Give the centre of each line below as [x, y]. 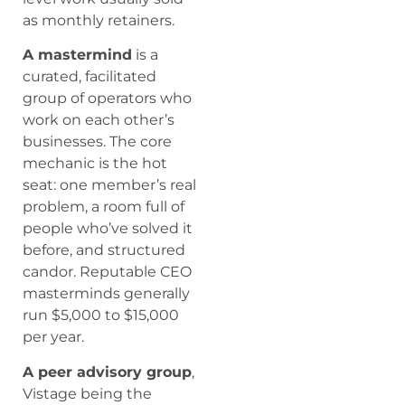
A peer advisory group [107, 372]
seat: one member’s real [109, 185]
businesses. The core [97, 142]
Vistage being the [87, 393]
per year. [53, 337]
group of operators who [107, 99]
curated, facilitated [89, 77]
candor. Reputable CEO [107, 272]
